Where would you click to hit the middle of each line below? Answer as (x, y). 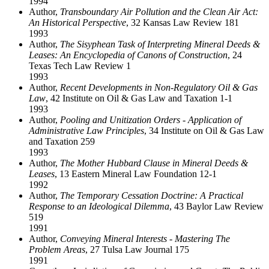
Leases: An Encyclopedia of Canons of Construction (128, 55)
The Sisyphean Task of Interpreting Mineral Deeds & (160, 44)
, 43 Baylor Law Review (216, 206)
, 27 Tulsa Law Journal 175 (137, 249)
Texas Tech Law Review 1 (80, 65)
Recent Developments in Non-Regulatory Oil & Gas (159, 87)
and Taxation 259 (62, 141)
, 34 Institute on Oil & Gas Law (204, 130)
